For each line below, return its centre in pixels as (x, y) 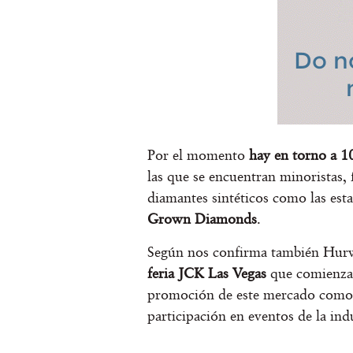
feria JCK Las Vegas (207, 273)
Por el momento (198, 155)
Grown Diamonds (202, 219)
